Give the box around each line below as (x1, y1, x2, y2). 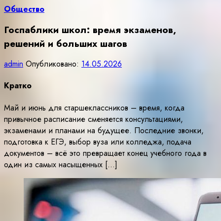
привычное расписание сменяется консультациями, (4, 113, 183, 125)
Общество (4, 3, 44, 15)
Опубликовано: (26, 58, 81, 70)
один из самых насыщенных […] (4, 158, 117, 170)
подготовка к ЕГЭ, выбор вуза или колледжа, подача (4, 136, 191, 147)
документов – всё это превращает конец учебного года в (4, 147, 207, 159)
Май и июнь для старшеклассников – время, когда (4, 102, 184, 113)
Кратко (4, 80, 32, 92)
